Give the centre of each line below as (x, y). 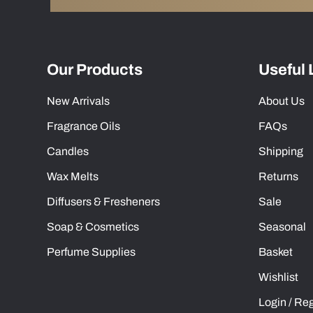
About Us (281, 101)
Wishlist (278, 277)
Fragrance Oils (84, 126)
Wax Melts (73, 176)
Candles (68, 151)
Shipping (281, 151)
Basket (275, 252)
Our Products (95, 70)
